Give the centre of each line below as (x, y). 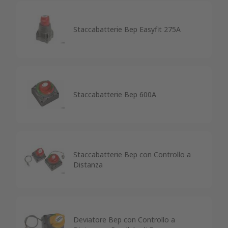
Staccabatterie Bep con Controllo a (132, 154)
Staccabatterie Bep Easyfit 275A (127, 29)
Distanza (88, 164)
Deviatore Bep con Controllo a (124, 219)
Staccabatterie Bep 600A (115, 94)
